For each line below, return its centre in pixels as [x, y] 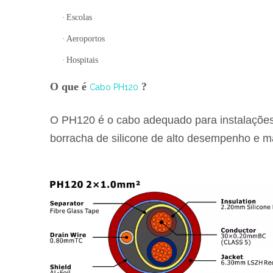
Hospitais [82, 60]
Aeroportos [86, 39]
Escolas [79, 17]
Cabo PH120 [114, 87]
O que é [70, 87]
